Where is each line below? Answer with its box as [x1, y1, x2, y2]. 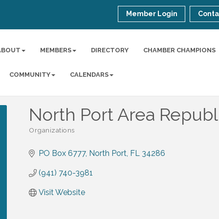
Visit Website [39, 188, 85, 197]
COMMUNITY [9, 71, 51, 78]
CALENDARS [70, 71, 109, 78]
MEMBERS [40, 46, 72, 54]
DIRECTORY [91, 46, 129, 54]
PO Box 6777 [39, 149, 86, 158]
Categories [28, 131, 63, 139]
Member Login [126, 10, 178, 18]
